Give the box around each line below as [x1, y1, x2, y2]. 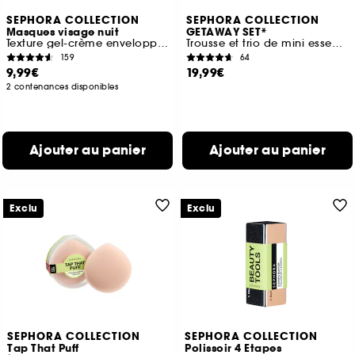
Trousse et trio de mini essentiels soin [331, 36, 342, 51]
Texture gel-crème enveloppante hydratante [157, 36, 168, 51]
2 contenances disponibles [6, 82, 119, 93]
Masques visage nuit [6, 25, 120, 40]
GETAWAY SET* [185, 25, 268, 40]
